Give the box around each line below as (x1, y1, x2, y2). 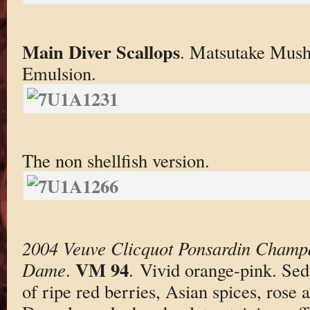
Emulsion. (21, 60, 96, 85)
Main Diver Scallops (21, 37, 180, 65)
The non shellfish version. (21, 148, 210, 173)
